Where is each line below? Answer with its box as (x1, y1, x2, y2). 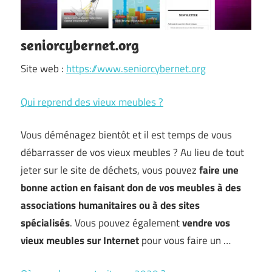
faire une (199, 162, 239, 178)
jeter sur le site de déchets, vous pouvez (21, 162, 199, 178)
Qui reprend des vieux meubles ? (21, 93, 163, 110)
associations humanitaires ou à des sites (21, 197, 200, 213)
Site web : (21, 61, 66, 76)
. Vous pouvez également (70, 215, 182, 231)
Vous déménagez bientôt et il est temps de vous (21, 127, 232, 143)
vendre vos (182, 215, 230, 231)
